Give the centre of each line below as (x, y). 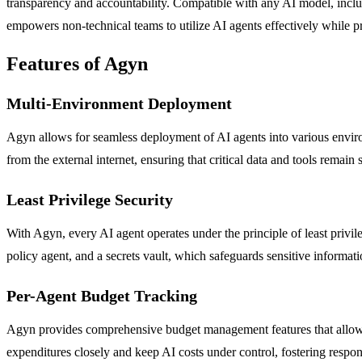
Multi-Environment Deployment (119, 103)
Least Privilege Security (90, 199)
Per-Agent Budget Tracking (102, 295)
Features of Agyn (77, 63)
